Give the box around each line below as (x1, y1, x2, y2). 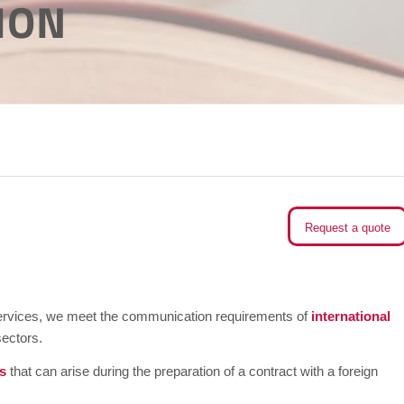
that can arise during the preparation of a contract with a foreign (6, 363, 378, 379)
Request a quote (305, 221, 391, 234)
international (311, 308, 390, 324)
